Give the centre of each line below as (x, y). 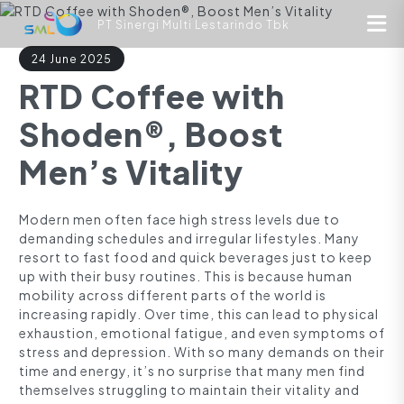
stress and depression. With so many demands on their (202, 351)
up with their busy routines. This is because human (186, 275)
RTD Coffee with (152, 96)
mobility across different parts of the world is (173, 294)
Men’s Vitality (131, 172)
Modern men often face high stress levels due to (179, 219)
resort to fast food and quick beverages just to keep (196, 257)
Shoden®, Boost (151, 134)
